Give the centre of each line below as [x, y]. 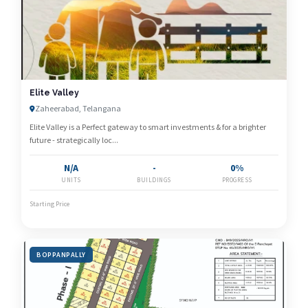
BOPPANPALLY [61, 255]
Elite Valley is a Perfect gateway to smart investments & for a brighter [148, 127]
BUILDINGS [154, 180]
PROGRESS [237, 180]
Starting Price [49, 204]
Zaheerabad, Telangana [78, 108]
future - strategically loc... [74, 140]
